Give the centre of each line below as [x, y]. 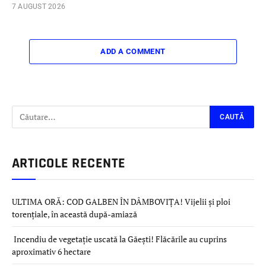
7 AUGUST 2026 [39, 6]
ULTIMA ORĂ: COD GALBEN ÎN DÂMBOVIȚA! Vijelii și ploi [121, 201]
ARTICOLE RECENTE [69, 163]
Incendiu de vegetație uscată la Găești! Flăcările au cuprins [119, 239]
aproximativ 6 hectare [51, 251]
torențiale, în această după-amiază [75, 214]
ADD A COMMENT [133, 51]
